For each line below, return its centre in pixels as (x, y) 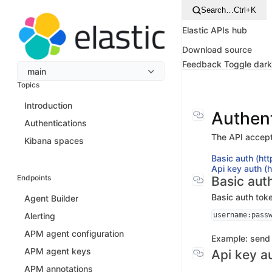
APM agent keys (58, 251)
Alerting (40, 216)
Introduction (48, 106)
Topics (28, 85)
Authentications (56, 123)
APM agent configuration (74, 234)
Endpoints (34, 178)
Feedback (202, 64)
